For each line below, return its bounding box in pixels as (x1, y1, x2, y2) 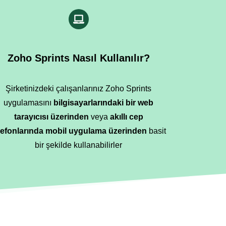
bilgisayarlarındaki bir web (53, 98, 154, 107)
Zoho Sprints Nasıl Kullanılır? (7, 52, 150, 64)
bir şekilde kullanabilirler (35, 141, 123, 149)
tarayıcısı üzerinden (14, 112, 89, 121)
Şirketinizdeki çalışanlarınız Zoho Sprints (6, 84, 152, 93)
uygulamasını (4, 98, 54, 107)
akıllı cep (109, 112, 143, 121)
